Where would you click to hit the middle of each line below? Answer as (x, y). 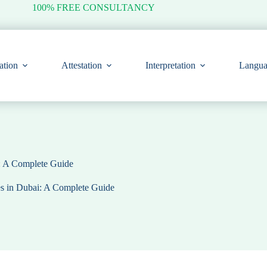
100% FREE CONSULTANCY (93, 7)
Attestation (82, 65)
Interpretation (171, 65)
